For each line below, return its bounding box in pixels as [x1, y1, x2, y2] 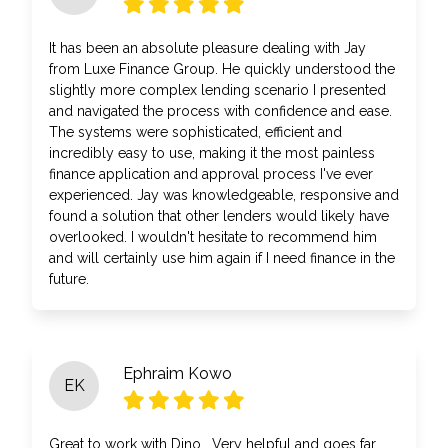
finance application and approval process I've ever [49, 166, 373, 182]
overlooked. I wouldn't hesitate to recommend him [49, 229, 377, 245]
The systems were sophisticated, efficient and [49, 124, 342, 140]
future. [49, 271, 89, 287]
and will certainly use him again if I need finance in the [49, 250, 395, 266]
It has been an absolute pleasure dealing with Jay [49, 40, 366, 56]
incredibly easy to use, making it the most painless [49, 145, 375, 161]
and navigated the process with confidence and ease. [49, 103, 392, 119]
